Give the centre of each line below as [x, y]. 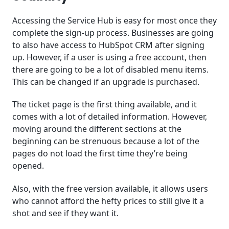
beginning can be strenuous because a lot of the [106, 141]
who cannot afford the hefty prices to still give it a [108, 201]
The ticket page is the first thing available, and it [105, 105]
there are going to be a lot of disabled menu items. [110, 69]
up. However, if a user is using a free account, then [109, 57]
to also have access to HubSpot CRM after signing [108, 45]
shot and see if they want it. [66, 213]
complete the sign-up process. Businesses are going [113, 32]
